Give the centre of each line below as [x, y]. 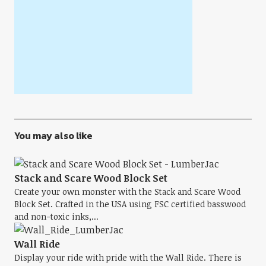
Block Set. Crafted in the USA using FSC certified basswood [130, 204]
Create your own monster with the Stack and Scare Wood [127, 191]
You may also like [53, 135]
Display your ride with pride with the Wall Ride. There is [128, 257]
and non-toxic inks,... [56, 216]
